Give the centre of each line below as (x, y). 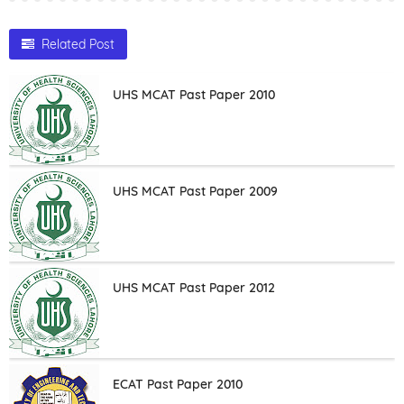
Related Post (78, 44)
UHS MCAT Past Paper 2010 (194, 95)
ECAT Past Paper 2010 (178, 384)
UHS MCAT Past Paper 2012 (194, 288)
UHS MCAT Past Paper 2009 (195, 191)
